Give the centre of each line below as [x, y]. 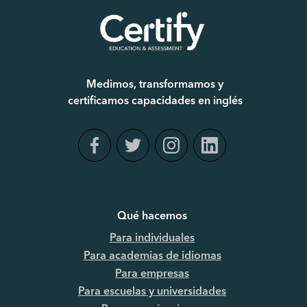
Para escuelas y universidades [152, 292]
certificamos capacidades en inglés [155, 101]
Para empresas [152, 274]
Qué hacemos [152, 216]
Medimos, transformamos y [155, 85]
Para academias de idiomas [152, 256]
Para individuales [152, 238]
